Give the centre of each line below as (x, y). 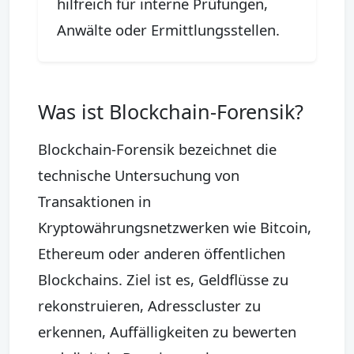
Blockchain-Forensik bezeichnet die (157, 149)
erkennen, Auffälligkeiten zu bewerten (167, 331)
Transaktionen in (94, 201)
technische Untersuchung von (139, 175)
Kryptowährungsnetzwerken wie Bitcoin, (175, 227)
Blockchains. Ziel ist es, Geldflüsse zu (163, 279)
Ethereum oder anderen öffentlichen (162, 253)
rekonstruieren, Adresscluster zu (149, 305)
